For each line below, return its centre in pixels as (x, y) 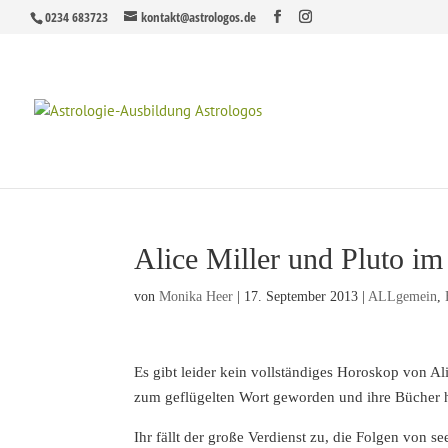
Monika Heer (196, 296)
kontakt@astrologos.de (198, 16)
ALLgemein (403, 296)
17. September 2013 (301, 296)
